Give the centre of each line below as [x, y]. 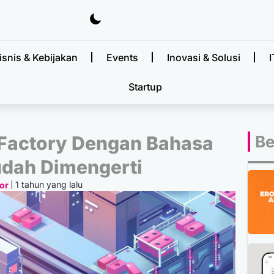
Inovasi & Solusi [203, 57]
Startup [146, 87]
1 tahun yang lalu [49, 185]
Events [122, 57]
